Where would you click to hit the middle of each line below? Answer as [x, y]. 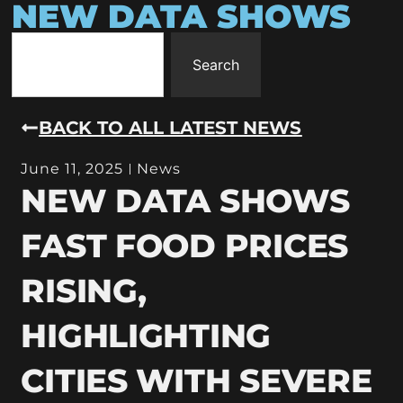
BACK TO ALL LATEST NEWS [170, 127]
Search [216, 65]
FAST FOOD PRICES [184, 245]
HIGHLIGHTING [146, 335]
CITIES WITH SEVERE [197, 380]
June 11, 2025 [72, 168]
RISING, [84, 290]
